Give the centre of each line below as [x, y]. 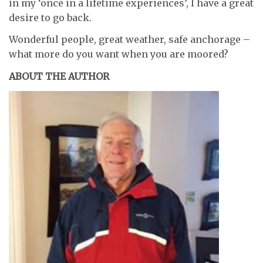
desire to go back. [50, 17]
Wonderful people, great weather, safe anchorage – [129, 40]
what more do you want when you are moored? [119, 54]
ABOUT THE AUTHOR [59, 76]
